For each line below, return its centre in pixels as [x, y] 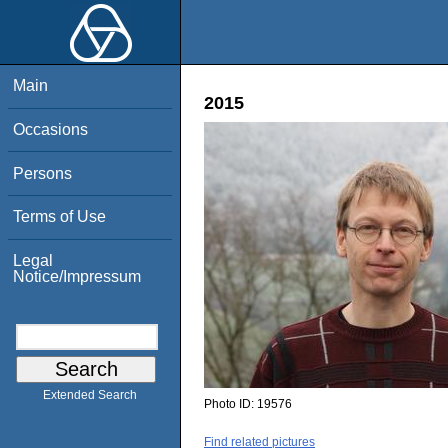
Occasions [51, 129]
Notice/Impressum [77, 276]
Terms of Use [60, 217]
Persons [43, 173]
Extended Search [90, 395]
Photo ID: [230, 404]
